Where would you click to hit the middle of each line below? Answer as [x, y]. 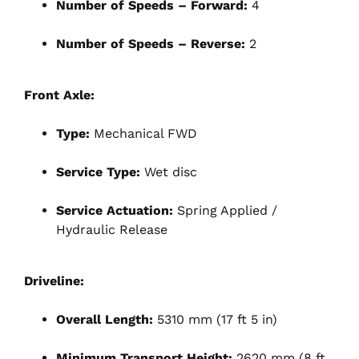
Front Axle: [59, 95]
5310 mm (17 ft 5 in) [215, 319]
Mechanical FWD [143, 133]
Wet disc [169, 171]
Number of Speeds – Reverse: [151, 43]
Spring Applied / [225, 210]
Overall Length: [105, 319]
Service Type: [98, 171]
